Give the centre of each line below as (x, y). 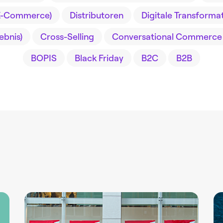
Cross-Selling (67, 36)
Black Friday (99, 58)
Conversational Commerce (167, 36)
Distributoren (96, 15)
